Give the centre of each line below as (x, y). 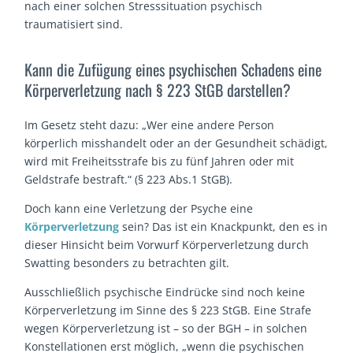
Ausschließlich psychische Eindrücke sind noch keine (165, 292)
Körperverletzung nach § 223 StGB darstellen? (158, 89)
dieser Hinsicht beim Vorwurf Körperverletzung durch (167, 244)
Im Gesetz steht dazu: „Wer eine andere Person (150, 124)
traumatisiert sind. (74, 24)
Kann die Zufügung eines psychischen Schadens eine (173, 69)
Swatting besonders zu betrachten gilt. (127, 262)
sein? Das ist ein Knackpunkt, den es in (224, 226)
